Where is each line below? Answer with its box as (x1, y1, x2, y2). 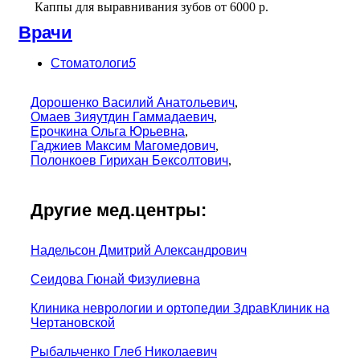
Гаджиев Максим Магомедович (31, 138, 215, 153)
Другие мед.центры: (31, 199, 207, 220)
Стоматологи (51, 55, 129, 70)
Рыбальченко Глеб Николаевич (31, 344, 217, 358)
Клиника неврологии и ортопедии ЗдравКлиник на (31, 301, 329, 315)
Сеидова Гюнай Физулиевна (31, 272, 200, 286)
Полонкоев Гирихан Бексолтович (31, 153, 228, 167)
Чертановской (31, 315, 115, 329)
